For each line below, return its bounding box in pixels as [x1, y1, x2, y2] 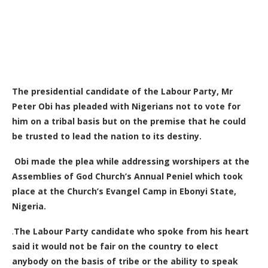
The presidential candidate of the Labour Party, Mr [12, 85, 233, 97]
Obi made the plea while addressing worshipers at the [14, 155, 249, 167]
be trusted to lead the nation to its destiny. [12, 130, 202, 142]
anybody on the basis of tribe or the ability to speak [12, 255, 238, 267]
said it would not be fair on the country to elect [12, 240, 218, 252]
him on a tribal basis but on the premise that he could [12, 115, 246, 127]
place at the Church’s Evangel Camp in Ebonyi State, [12, 185, 236, 197]
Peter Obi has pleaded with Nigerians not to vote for [12, 100, 240, 112]
